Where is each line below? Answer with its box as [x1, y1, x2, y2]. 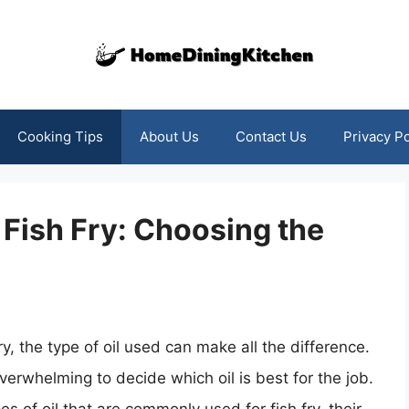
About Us [139, 128, 199, 145]
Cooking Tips [16, 128, 103, 145]
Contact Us [235, 128, 307, 145]
